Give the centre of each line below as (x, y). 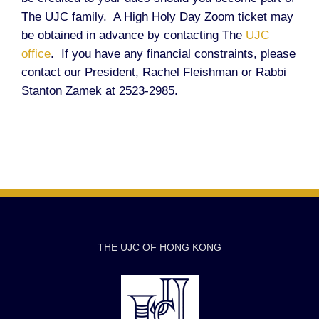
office (36, 53)
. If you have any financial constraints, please (173, 53)
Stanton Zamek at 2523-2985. (100, 90)
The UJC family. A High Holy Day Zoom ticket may (157, 16)
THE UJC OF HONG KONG (159, 247)
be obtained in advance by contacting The (134, 35)
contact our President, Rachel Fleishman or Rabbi (154, 72)
